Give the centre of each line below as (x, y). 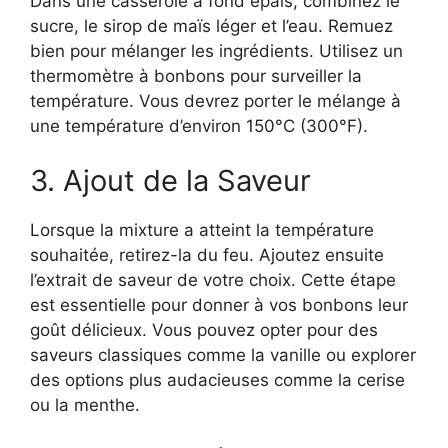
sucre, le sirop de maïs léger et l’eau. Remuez (211, 25)
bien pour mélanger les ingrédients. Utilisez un (216, 50)
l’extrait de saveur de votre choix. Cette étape (213, 280)
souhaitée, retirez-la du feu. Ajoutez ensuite (207, 255)
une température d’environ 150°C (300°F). (199, 125)
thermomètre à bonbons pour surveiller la (196, 75)
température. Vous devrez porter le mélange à (215, 100)
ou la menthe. (85, 405)
